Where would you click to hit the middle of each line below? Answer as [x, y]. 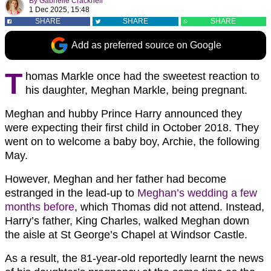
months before [40, 207]
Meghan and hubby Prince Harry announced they [123, 114]
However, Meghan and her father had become [116, 179]
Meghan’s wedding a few [197, 193]
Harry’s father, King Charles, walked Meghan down [127, 221]
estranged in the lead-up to [71, 193]
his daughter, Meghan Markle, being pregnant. [136, 90]
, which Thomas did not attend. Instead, [169, 207]
